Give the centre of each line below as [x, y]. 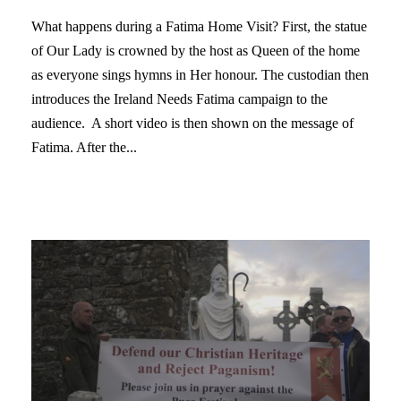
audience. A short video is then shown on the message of [192, 123]
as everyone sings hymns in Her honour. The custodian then [200, 74]
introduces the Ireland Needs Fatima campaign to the [179, 98]
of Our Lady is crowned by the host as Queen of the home [196, 50]
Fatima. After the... [84, 147]
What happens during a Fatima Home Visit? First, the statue [199, 26]
